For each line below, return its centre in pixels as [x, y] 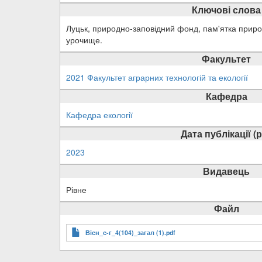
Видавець [226, 171]
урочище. [84, 40]
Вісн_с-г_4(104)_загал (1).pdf [130, 232]
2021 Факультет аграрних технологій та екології [157, 77]
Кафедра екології [99, 115]
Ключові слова [226, 10]
